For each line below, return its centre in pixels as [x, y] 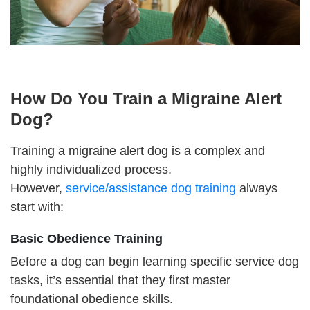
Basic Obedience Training [86, 238]
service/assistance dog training [151, 188]
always [257, 188]
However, [38, 188]
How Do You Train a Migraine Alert [146, 98]
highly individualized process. [91, 169]
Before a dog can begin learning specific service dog [155, 261]
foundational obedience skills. [92, 299]
